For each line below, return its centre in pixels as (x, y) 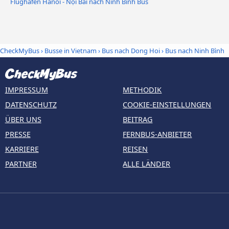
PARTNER (21, 164)
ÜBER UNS (23, 119)
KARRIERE (22, 149)
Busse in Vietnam (71, 50)
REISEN (135, 149)
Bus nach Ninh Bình (195, 50)
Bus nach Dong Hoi (131, 50)
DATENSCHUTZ (31, 104)
